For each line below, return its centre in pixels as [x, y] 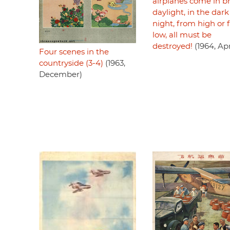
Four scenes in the [74, 52]
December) [61, 74]
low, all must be [182, 35]
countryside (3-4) [71, 63]
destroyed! [172, 46]
